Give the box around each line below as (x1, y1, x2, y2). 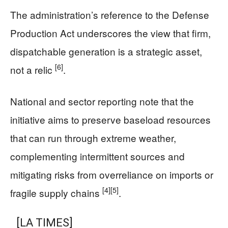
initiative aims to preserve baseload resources (10, 112, 211, 126)
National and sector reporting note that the (10, 94, 194, 108)
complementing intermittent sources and (10, 149, 185, 163)
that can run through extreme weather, (10, 130, 176, 145)
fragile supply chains (10, 185, 102, 199)
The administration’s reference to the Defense (10, 7, 209, 21)
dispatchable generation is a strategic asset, (10, 44, 202, 58)
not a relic (10, 62, 55, 76)
